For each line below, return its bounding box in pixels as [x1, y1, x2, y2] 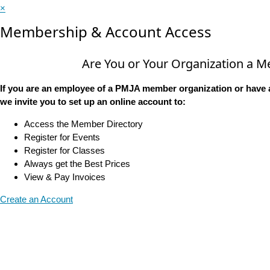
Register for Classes [24, 145, 105, 156]
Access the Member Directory [24, 119, 143, 130]
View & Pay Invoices [24, 172, 105, 183]
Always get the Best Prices [24, 159, 130, 169]
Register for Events [24, 132, 100, 143]
